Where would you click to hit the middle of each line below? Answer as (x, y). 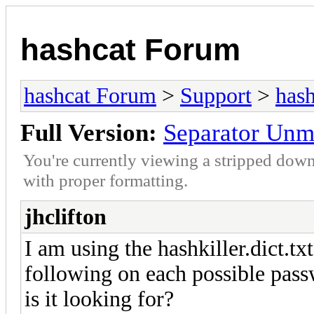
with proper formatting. (105, 180)
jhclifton (66, 217)
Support (216, 95)
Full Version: (89, 132)
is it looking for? (99, 299)
